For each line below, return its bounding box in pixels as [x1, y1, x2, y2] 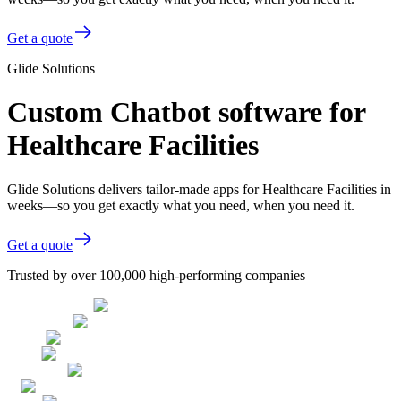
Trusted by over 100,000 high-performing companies [7, 267, 305, 283]
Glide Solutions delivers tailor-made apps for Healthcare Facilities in [7, 181, 391, 197]
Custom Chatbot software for [7, 96, 365, 129]
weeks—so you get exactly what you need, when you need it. [7, 197, 354, 213]
